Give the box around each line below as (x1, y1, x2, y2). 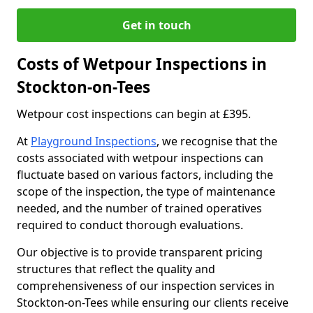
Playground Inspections (31, 133, 156, 149)
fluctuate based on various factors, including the (17, 167, 273, 182)
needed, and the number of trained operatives (17, 201, 262, 216)
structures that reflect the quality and (17, 261, 215, 277)
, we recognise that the (156, 133, 277, 149)
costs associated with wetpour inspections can (17, 150, 263, 166)
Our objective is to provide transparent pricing (17, 245, 263, 260)
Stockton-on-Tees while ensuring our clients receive (17, 295, 289, 310)
